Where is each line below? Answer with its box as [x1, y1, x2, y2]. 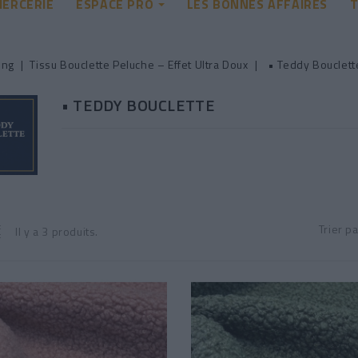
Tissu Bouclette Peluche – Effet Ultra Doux [30, 55, 249, 73]
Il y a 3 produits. [15, 222, 98, 240]
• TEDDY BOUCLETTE [62, 92, 215, 117]
